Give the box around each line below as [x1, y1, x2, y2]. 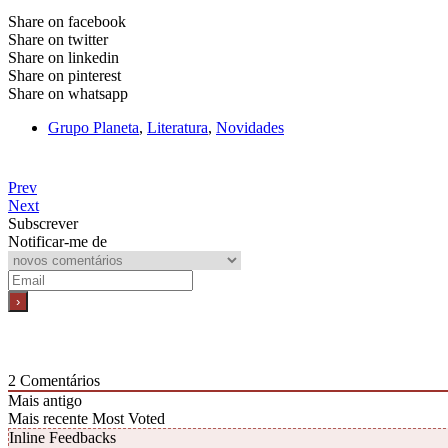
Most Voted [92, 410, 165, 428]
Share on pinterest [8, 66, 121, 84]
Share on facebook [8, 12, 126, 30]
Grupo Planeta [48, 118, 139, 136]
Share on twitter [8, 30, 108, 48]
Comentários [16, 372, 100, 390]
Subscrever [8, 215, 78, 233]
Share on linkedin [8, 48, 119, 66]
